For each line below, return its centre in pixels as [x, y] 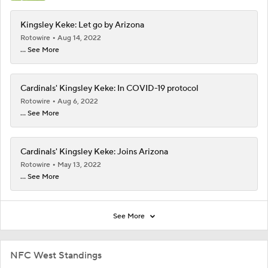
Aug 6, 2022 [78, 102]
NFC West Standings [56, 256]
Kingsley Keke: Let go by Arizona [82, 25]
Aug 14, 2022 [79, 38]
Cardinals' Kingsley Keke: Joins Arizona [94, 152]
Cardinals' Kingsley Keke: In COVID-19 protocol [109, 89]
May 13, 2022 [79, 165]
